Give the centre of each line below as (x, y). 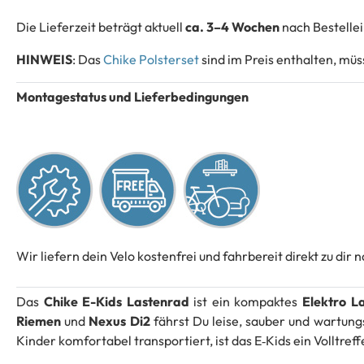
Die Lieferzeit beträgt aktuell (101, 27)
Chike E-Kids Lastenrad (116, 302)
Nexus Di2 (119, 321)
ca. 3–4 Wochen (232, 27)
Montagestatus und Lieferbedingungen (132, 97)
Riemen (39, 321)
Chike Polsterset (151, 60)
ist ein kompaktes (246, 302)
